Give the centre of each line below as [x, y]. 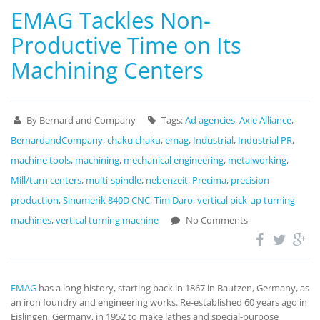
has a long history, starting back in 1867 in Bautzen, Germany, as [173, 288]
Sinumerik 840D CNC [106, 200]
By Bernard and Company [81, 120]
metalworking [257, 160]
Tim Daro [174, 200]
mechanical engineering [174, 160]
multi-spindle [114, 180]
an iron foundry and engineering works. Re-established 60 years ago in [159, 302]
